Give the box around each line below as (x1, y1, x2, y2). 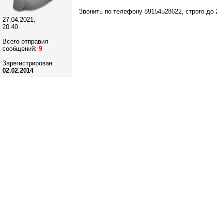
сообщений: (2, 45, 39, 52)
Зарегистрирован (2, 60, 52, 67)
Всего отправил (2, 38, 48, 45)
